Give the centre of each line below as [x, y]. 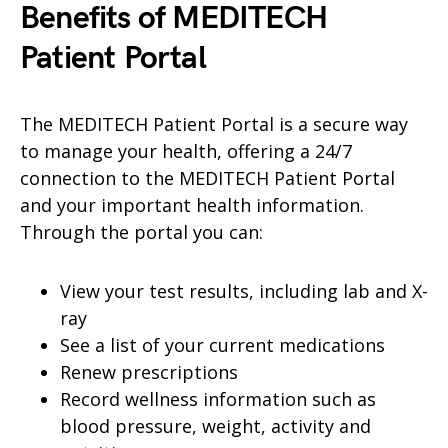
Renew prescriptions [149, 372]
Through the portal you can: [141, 232]
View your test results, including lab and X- [244, 291]
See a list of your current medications [222, 345]
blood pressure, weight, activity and [215, 426]
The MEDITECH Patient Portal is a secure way [214, 124]
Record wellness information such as [218, 399]
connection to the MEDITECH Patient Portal [207, 178]
